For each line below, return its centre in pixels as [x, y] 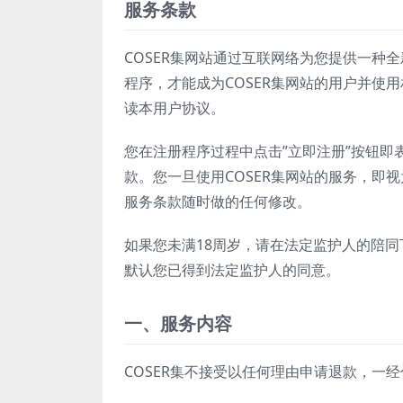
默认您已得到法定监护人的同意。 [232, 269]
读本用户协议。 [175, 107]
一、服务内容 [178, 323]
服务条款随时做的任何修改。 [218, 201]
